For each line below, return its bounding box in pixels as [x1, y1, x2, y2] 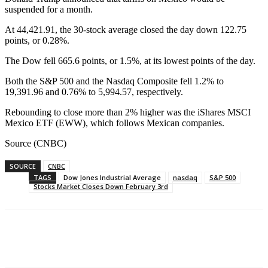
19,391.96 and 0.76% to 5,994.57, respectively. [5, 87, 183, 98]
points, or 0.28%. [5, 35, 69, 46]
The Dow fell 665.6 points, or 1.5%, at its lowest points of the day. [5, 56, 255, 66]
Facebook [29, 236, 60, 245]
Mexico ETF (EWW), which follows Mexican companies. [5, 118, 224, 129]
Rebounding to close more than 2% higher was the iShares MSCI [5, 107, 251, 118]
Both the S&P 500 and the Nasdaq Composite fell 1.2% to [5, 76, 224, 87]
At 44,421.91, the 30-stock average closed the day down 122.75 [5, 25, 246, 35]
